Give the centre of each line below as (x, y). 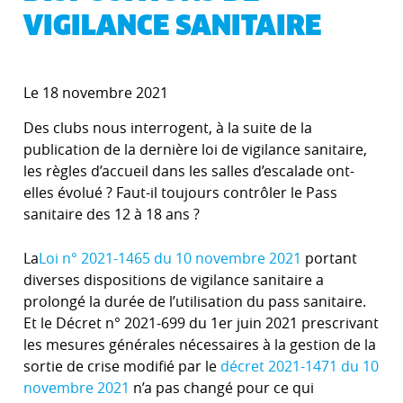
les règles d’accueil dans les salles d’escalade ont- (189, 171)
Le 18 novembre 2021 (96, 93)
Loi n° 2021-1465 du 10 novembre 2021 (170, 258)
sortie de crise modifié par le (122, 366)
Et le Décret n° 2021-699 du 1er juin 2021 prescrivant (201, 323)
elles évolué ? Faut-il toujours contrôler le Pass (180, 193)
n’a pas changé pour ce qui (222, 388)
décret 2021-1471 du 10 (300, 366)
